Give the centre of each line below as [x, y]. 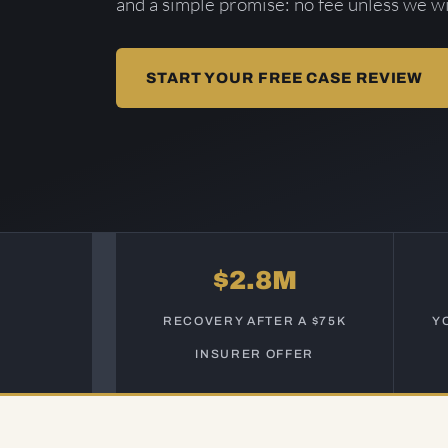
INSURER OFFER [255, 354]
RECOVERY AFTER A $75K [254, 321]
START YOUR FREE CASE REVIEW [285, 78]
